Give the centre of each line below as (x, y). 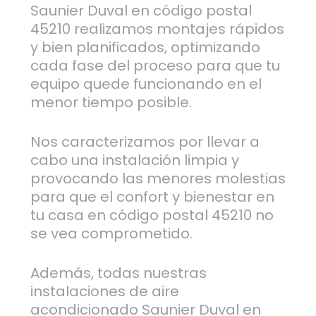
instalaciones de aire (104, 292)
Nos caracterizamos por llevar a (145, 142)
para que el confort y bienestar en (152, 197)
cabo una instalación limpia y (134, 160)
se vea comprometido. (111, 234)
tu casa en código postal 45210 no (152, 215)
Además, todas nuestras (118, 273)
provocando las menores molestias (158, 179)
